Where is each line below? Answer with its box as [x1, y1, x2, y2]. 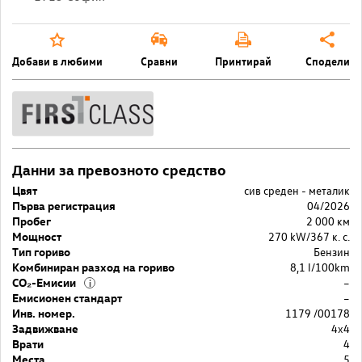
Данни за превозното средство [12, 159, 226, 179]
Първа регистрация [12, 197, 116, 213]
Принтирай [215, 53, 272, 68]
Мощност [12, 228, 61, 244]
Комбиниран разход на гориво [12, 259, 175, 275]
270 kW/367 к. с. [268, 228, 350, 244]
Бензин [314, 243, 350, 259]
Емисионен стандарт [12, 289, 122, 305]
